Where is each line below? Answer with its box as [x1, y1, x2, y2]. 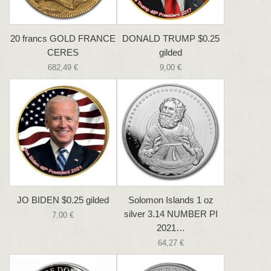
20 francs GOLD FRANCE [10, 33, 116, 44]
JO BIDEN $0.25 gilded [17, 195, 109, 205]
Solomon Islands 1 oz [128, 195, 214, 205]
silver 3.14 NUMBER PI [123, 209, 218, 219]
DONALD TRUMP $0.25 [122, 33, 220, 44]
